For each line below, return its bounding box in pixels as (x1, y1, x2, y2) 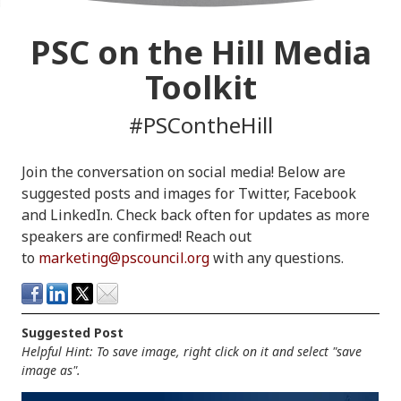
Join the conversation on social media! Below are (21, 162, 346, 183)
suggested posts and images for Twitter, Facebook (21, 183, 356, 204)
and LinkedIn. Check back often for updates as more (21, 205, 370, 226)
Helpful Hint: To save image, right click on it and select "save (21, 343, 362, 361)
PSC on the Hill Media (30, 30, 371, 75)
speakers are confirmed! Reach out (21, 226, 252, 247)
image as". (21, 362, 81, 380)
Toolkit (144, 65, 257, 110)
